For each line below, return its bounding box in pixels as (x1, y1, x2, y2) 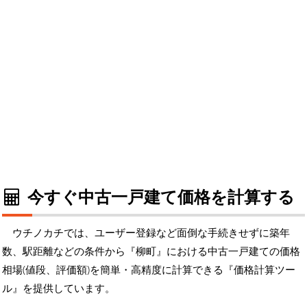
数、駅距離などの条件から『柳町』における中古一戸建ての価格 (2, 243, 300, 258)
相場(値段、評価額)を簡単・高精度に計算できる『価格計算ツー (2, 262, 295, 276)
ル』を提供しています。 (2, 280, 115, 295)
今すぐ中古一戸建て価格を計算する (23, 184, 295, 208)
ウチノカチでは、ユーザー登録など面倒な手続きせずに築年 (12, 225, 290, 239)
